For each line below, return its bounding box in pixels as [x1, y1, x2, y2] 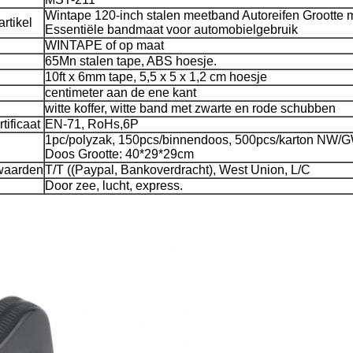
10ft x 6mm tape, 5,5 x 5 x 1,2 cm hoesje [44, 70, 267, 84]
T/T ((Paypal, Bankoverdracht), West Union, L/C [44, 163, 310, 176]
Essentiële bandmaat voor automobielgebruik [44, 23, 298, 36]
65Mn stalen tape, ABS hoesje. [44, 54, 217, 68]
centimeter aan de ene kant [44, 86, 196, 99]
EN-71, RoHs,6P [44, 117, 139, 131]
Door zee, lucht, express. [44, 179, 183, 192]
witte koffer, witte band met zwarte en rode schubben [44, 102, 336, 115]
